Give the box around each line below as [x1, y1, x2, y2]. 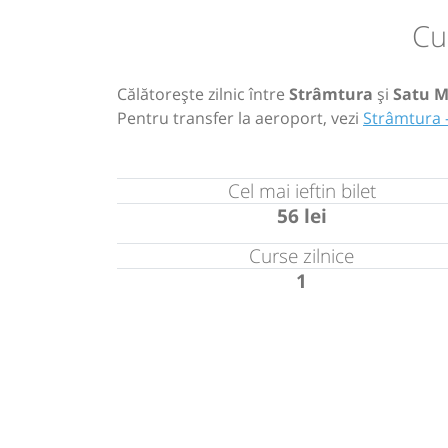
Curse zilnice [249, 241, 355, 269]
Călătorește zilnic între [117, 82, 289, 105]
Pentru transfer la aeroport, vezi [117, 106, 363, 129]
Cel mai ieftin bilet [227, 176, 376, 204]
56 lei [276, 201, 327, 229]
